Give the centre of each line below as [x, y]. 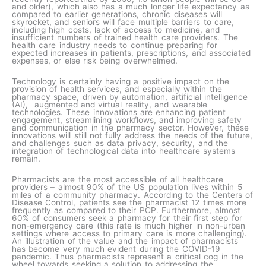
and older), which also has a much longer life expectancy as [131, 7]
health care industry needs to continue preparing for [115, 45]
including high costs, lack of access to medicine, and [116, 30]
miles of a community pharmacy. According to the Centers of [133, 195]
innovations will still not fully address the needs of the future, [132, 136]
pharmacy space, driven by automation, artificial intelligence [130, 97]
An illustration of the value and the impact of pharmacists [125, 241]
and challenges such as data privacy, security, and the [120, 143]
